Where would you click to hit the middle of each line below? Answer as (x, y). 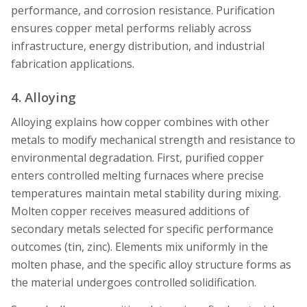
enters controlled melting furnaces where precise (137, 176)
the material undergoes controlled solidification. (134, 283)
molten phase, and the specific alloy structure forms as (151, 265)
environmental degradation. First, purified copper (137, 158)
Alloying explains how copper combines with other (140, 122)
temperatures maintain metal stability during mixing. (146, 194)
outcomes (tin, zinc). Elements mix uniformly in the (139, 247)
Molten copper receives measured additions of (130, 211)
